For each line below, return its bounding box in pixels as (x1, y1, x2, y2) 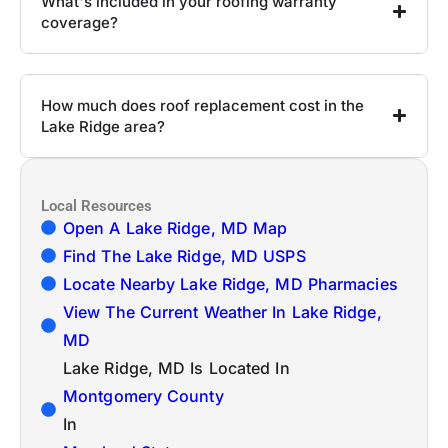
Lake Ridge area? (41, 116, 165, 136)
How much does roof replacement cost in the (41, 95, 364, 115)
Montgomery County (63, 385, 224, 406)
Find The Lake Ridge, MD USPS (63, 245, 306, 266)
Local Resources (41, 196, 152, 215)
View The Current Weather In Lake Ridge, (63, 301, 382, 322)
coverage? (41, 12, 118, 32)
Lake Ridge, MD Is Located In (63, 357, 290, 378)
